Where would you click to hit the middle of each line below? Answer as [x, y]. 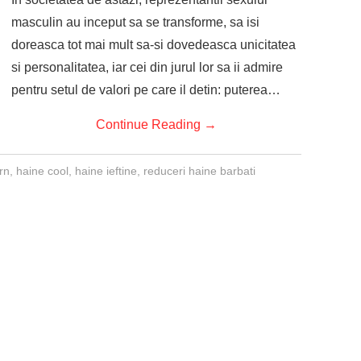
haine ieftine [106, 171]
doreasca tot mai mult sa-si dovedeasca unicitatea [154, 45]
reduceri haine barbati [199, 171]
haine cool [42, 171]
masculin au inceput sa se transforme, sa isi [135, 22]
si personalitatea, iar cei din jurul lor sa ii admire [147, 67]
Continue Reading [150, 124]
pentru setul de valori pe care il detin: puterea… [146, 90]
